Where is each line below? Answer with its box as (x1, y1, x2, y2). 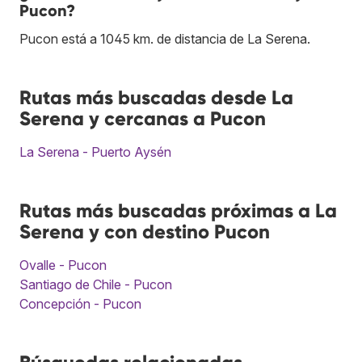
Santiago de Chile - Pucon (19, 276, 172, 293)
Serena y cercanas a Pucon (19, 106, 266, 130)
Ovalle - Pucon (19, 256, 107, 273)
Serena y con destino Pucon (19, 219, 270, 243)
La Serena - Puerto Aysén (19, 143, 171, 160)
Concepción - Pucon (19, 295, 141, 312)
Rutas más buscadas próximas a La (19, 198, 337, 222)
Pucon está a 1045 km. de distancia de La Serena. (19, 30, 310, 47)
